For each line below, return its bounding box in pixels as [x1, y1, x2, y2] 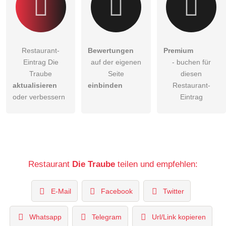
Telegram [91, 212, 122, 221]
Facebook [101, 187, 133, 195]
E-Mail [50, 187, 71, 195]
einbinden [88, 81, 123, 90]
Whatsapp [29, 212, 62, 221]
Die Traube [72, 159, 115, 169]
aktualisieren [13, 81, 57, 90]
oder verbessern [13, 93, 65, 101]
